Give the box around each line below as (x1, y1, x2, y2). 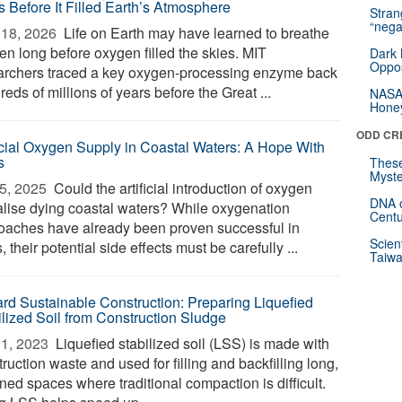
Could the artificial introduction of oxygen (50, 178, 313, 198)
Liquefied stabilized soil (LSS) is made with (52, 333, 330, 354)
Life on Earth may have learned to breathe (60, 22, 330, 43)
